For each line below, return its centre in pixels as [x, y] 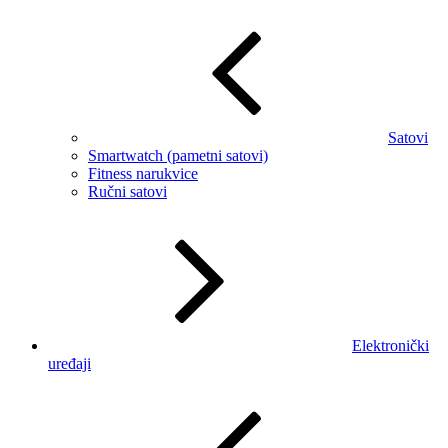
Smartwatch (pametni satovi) [178, 155]
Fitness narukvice [143, 173]
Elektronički [390, 345]
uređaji [69, 363]
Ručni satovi [127, 191]
